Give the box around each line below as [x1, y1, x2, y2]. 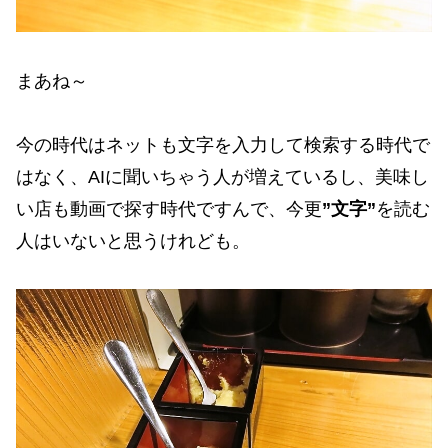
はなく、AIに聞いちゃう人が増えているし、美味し [16, 167, 429, 188]
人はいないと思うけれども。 [16, 231, 250, 252]
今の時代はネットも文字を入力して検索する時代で [16, 135, 430, 156]
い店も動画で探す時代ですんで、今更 [16, 199, 322, 220]
